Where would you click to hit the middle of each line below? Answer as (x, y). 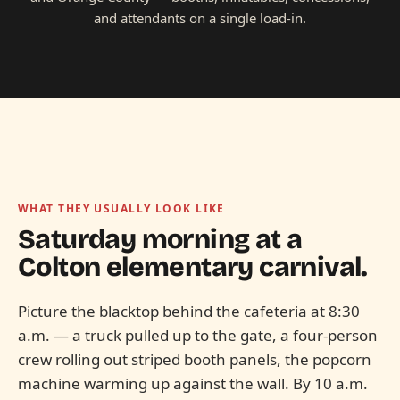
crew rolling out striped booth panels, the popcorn (195, 359)
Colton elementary (139, 267)
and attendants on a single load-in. (200, 18)
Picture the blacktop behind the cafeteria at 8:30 (189, 311)
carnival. (313, 267)
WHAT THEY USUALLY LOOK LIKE (121, 208)
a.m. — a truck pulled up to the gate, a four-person (198, 335)
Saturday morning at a (160, 239)
